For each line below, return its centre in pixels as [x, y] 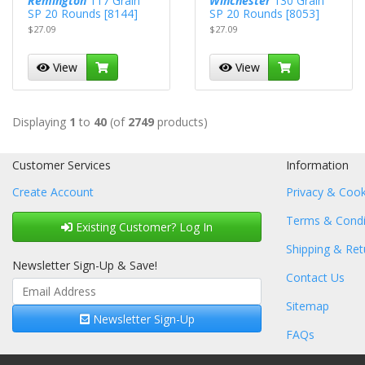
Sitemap [308, 306]
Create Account [53, 191]
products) [181, 121]
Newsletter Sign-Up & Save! [85, 265]
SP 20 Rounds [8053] [265, 14]
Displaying [41, 121]
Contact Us [315, 277]
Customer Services [62, 165]
